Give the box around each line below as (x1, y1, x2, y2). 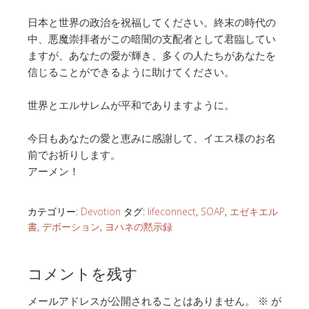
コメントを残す (28, 261, 138, 283)
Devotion (81, 204, 121, 218)
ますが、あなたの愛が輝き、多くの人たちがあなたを (28, 48, 276, 62)
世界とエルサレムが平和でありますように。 (28, 97, 235, 112)
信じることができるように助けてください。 (28, 64, 235, 79)
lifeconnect (148, 204, 196, 218)
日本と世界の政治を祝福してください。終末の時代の (28, 14, 276, 29)
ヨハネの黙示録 (105, 219, 172, 233)
